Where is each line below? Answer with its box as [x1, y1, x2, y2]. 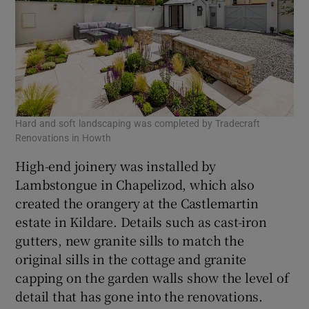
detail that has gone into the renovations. [15, 287, 263, 306]
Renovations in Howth [15, 133, 112, 143]
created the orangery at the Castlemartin [15, 194, 259, 212]
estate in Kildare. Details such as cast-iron [15, 212, 267, 231]
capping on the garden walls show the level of [15, 268, 289, 287]
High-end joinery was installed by [15, 157, 216, 175]
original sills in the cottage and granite [15, 250, 247, 268]
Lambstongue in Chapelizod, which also [15, 175, 255, 194]
